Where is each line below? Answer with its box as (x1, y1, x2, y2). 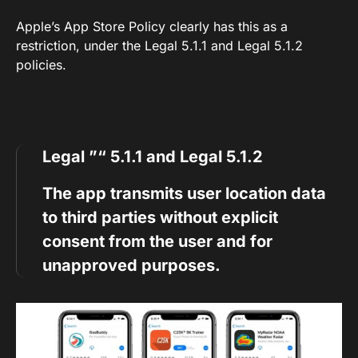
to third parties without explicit (42, 208, 278, 228)
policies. (16, 57, 66, 74)
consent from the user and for (42, 232, 272, 252)
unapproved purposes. (42, 256, 221, 276)
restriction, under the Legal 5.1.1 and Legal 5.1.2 (16, 38, 303, 54)
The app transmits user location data (42, 184, 326, 204)
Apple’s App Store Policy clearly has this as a (16, 18, 288, 35)
